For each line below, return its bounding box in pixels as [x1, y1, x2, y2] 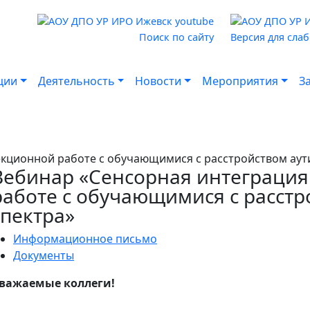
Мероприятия [202, 73, 279, 89]
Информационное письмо [13, 230, 157, 246]
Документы [13, 247, 74, 263]
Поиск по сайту [139, 30, 214, 44]
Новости [135, 73, 182, 89]
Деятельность [37, 73, 115, 89]
